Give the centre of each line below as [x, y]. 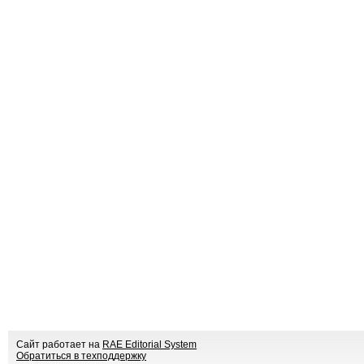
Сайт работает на [59, 344]
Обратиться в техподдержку [81, 356]
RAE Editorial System [149, 344]
